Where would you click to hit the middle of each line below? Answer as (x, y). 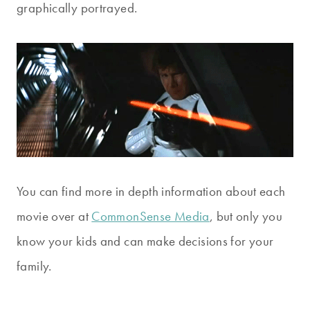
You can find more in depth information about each (151, 192)
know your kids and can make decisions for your (145, 241)
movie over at (54, 217)
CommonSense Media (151, 217)
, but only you (246, 217)
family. (34, 266)
